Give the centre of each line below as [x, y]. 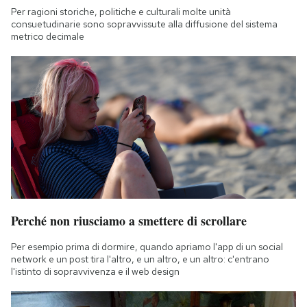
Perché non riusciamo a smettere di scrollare [129, 221]
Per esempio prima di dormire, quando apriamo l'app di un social [147, 247]
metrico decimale [48, 37]
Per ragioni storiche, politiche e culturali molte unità [121, 12]
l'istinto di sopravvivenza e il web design [95, 272]
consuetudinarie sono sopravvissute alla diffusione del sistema [144, 24]
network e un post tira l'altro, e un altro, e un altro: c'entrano [140, 259]
